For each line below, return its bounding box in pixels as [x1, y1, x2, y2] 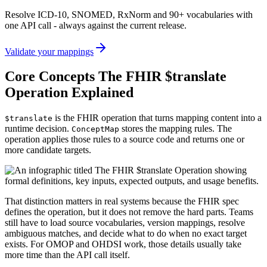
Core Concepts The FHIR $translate [5, 69, 226, 85]
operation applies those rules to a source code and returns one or [5, 134, 244, 145]
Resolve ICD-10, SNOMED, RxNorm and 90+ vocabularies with [5, 9, 253, 20]
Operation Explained [5, 85, 133, 101]
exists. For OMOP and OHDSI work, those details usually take [5, 239, 241, 250]
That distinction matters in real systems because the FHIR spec [5, 196, 239, 207]
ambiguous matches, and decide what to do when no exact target [5, 228, 247, 239]
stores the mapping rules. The [119, 123, 232, 134]
